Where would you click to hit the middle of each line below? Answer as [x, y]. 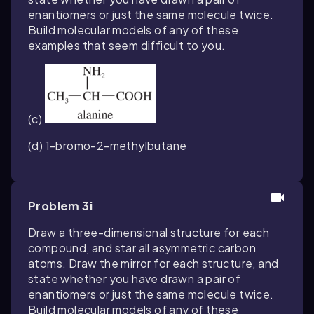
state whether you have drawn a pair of [135, 279]
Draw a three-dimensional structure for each [149, 233]
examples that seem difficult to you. [127, 46]
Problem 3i [60, 206]
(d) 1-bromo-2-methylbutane [108, 146]
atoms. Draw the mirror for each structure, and [153, 264]
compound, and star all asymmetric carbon [142, 248]
